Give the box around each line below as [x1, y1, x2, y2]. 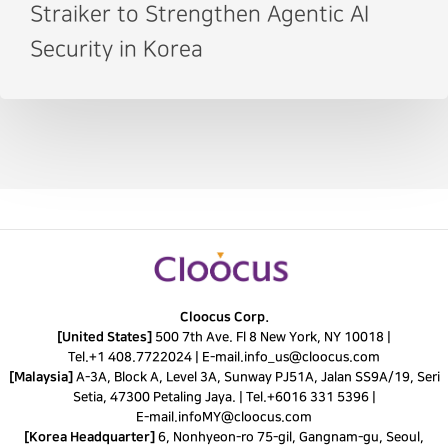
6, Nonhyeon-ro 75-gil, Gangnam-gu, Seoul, [158, 429, 424, 444]
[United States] [57, 329, 155, 344]
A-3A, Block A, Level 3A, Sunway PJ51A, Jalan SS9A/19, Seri [75, 369, 440, 384]
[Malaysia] [8, 369, 76, 384]
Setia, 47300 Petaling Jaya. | [72, 389, 246, 404]
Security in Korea [29, 37, 203, 61]
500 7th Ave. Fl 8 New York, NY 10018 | [155, 329, 391, 344]
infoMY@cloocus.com [177, 409, 313, 424]
